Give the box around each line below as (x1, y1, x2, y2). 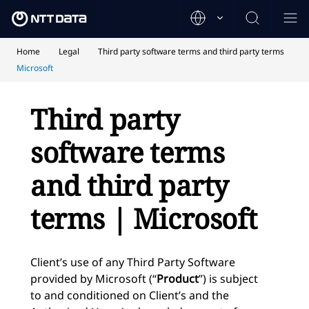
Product (157, 270, 199, 286)
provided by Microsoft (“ (30, 270, 157, 286)
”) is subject (199, 270, 258, 286)
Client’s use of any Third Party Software (30, 254, 235, 270)
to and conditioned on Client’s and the (30, 287, 229, 303)
